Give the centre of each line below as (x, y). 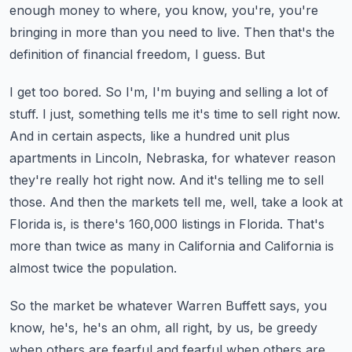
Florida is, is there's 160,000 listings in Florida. (146, 224)
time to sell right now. (277, 114)
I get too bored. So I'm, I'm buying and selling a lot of (169, 92)
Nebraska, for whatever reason (241, 158)
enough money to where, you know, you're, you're (164, 10)
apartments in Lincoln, (76, 158)
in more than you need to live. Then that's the (198, 32)
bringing (33, 32)
